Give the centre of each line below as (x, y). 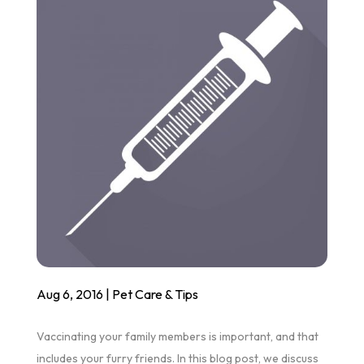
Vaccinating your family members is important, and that (177, 337)
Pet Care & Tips (155, 295)
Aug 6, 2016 (69, 295)
